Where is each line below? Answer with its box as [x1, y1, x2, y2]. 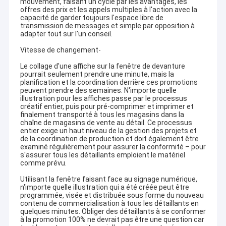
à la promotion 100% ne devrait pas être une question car [20, 215, 204, 224]
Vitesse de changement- [20, 46, 101, 54]
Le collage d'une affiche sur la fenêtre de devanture [20, 62, 185, 71]
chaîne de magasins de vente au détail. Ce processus [20, 119, 192, 127]
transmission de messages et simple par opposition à [20, 22, 195, 30]
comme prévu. [20, 159, 67, 167]
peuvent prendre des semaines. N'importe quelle [20, 86, 177, 95]
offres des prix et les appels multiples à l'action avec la [20, 6, 197, 14]
